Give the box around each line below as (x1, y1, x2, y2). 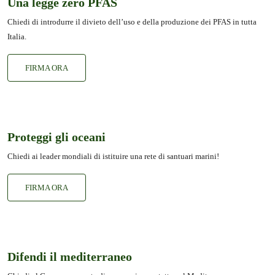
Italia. (7, 31, 26, 41)
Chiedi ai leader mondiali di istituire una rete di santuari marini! (7, 151, 219, 161)
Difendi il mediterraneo (7, 249, 132, 263)
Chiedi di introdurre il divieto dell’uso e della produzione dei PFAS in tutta (7, 17, 257, 26)
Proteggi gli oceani (7, 130, 106, 144)
